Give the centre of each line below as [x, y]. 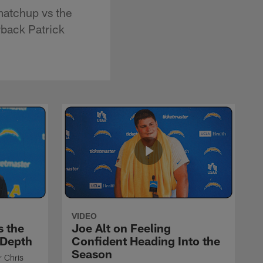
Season [92, 253]
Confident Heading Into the [146, 240]
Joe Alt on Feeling [121, 227]
